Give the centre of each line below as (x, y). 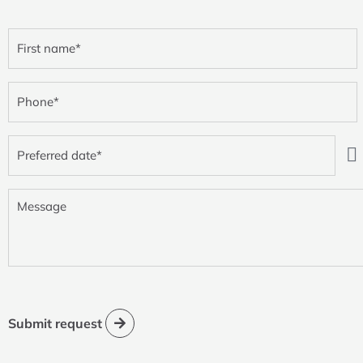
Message (35, 194)
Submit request (57, 323)
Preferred (36, 141)
